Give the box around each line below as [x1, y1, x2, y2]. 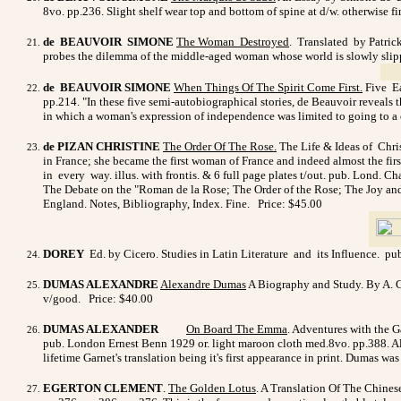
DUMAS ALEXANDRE [43, 277, 158, 291]
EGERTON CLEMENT [43, 380, 163, 395]
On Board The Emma [186, 321, 287, 336]
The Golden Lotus [168, 380, 256, 395]
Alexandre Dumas [160, 277, 246, 291]
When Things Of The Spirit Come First [174, 80, 360, 94]
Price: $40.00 [89, 291, 153, 305]
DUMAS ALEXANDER [43, 321, 158, 336]
